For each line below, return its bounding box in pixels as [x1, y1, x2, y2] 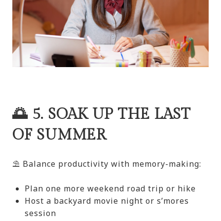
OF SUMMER [12, 126, 106, 144]
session [24, 207, 56, 219]
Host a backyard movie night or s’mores [24, 195, 189, 206]
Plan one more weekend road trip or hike [24, 183, 196, 194]
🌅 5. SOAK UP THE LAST [12, 105, 191, 123]
